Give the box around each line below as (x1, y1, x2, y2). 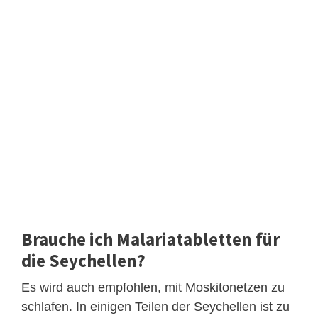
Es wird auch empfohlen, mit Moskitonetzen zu (21, 280, 285, 295)
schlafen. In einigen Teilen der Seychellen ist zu (21, 299, 290, 314)
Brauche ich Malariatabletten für (21, 227, 280, 251)
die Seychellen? (21, 248, 146, 272)
